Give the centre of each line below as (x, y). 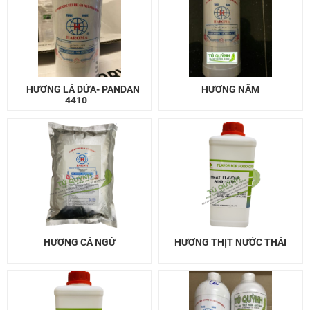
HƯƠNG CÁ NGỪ (79, 242)
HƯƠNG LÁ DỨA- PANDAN (83, 89)
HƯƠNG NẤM (231, 89)
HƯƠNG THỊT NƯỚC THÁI (231, 242)
